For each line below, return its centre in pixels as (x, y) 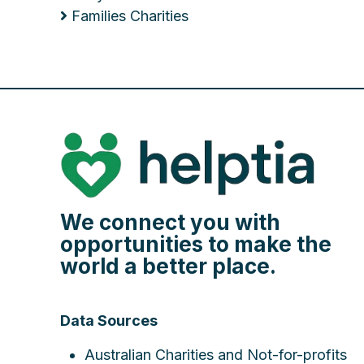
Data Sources (109, 320)
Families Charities (130, 16)
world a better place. (168, 266)
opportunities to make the (196, 244)
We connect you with (170, 222)
